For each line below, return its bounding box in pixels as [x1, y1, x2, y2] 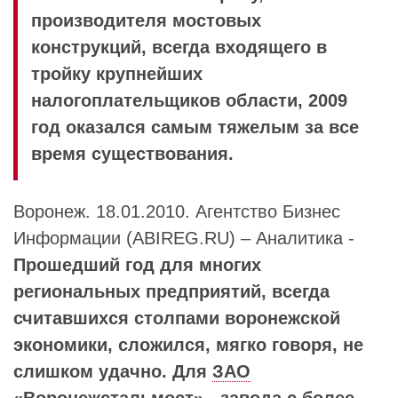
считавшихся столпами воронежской [13, 307, 340, 328]
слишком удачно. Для [13, 361, 212, 381]
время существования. [31, 143, 234, 163]
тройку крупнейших [31, 63, 203, 84]
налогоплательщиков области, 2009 [31, 90, 347, 110]
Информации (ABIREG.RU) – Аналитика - [13, 227, 354, 248]
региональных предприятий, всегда [13, 281, 330, 301]
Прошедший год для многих [13, 254, 261, 275]
